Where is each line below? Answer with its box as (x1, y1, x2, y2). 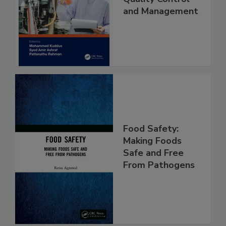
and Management (123, 26, 198, 39)
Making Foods (123, 156, 182, 168)
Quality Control (123, 14, 190, 27)
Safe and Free (123, 168, 184, 181)
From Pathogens (123, 180, 195, 193)
